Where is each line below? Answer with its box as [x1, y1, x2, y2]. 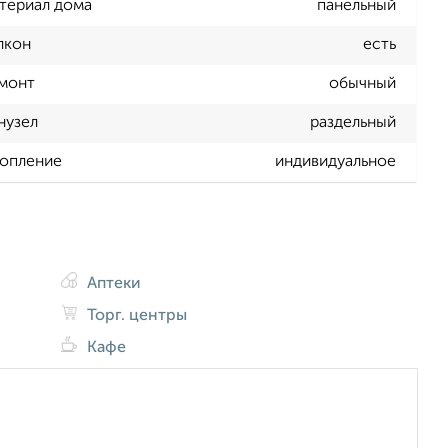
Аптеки [83, 275, 142, 292]
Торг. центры [83, 307, 188, 324]
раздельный [310, 115, 396, 132]
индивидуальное [275, 154, 396, 171]
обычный [329, 76, 396, 93]
